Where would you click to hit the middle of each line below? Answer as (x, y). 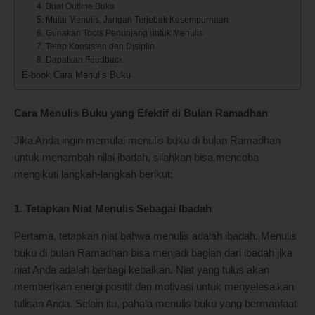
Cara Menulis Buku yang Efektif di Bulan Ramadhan (141, 114)
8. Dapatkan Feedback (79, 59)
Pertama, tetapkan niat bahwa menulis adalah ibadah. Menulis (155, 236)
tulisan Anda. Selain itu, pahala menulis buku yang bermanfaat (155, 303)
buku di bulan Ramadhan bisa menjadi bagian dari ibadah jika (153, 253)
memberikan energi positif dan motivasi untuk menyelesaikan (154, 287)
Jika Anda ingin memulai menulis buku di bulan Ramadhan (147, 140)
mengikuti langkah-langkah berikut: (94, 174)
